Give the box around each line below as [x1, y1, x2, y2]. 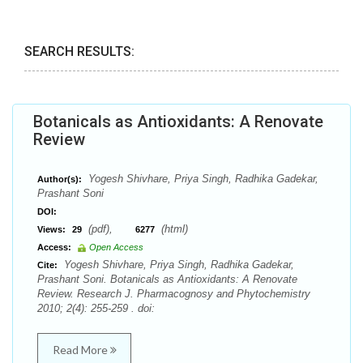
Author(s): [37, 174, 82, 184]
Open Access [89, 242, 143, 252]
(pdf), [85, 223, 135, 235]
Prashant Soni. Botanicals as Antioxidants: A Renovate [37, 273, 297, 285]
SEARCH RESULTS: [24, 44, 135, 59]
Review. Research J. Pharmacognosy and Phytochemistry [37, 288, 310, 300]
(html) [158, 223, 188, 235]
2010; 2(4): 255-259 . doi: [37, 302, 155, 314]
